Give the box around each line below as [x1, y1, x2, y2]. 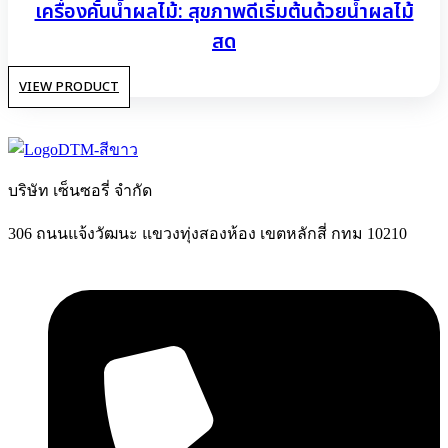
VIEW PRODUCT [19, 76, 119, 97]
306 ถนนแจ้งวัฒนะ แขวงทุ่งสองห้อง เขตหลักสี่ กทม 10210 [8, 224, 407, 242]
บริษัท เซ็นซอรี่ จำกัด [8, 181, 152, 199]
